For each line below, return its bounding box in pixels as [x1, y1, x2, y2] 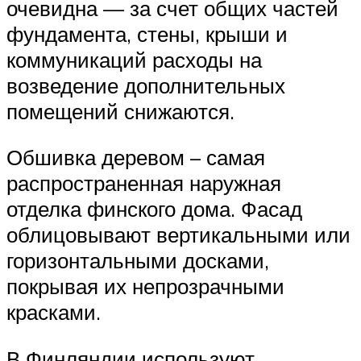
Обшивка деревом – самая [6, 144, 265, 171]
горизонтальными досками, [6, 247, 269, 274]
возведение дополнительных [6, 72, 285, 98]
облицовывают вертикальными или [6, 222, 351, 248]
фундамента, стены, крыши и [6, 20, 288, 47]
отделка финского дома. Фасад [6, 196, 302, 222]
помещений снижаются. [6, 98, 234, 124]
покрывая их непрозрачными [6, 273, 284, 300]
